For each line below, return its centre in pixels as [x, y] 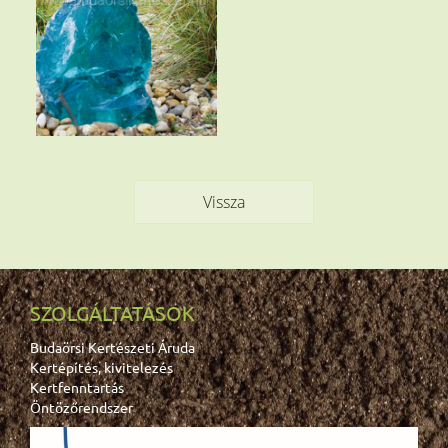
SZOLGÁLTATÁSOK [112, 313]
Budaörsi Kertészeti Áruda [112, 347]
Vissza [224, 202]
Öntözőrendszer [81, 407]
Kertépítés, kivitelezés [101, 367]
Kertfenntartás [77, 387]
